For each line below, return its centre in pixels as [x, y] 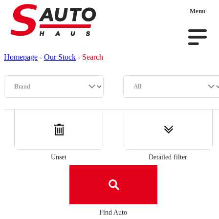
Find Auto [113, 212]
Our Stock [60, 57]
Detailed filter [168, 157]
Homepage [21, 57]
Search [93, 57]
